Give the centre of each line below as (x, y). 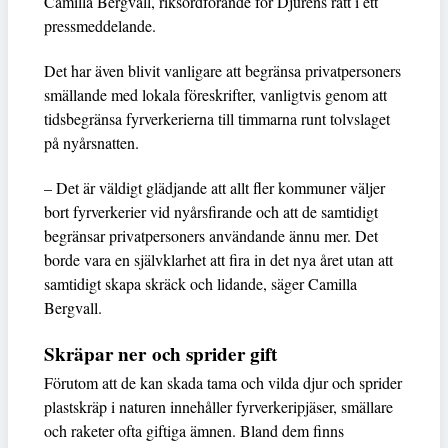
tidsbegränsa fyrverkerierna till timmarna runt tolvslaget (217, 118)
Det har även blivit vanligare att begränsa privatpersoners (222, 70)
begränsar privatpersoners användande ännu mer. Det (211, 235)
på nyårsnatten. (91, 142)
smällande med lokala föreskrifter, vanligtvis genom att (215, 94)
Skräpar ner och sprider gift (160, 353)
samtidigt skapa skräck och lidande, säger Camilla (200, 283)
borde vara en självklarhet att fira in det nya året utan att (218, 259)
